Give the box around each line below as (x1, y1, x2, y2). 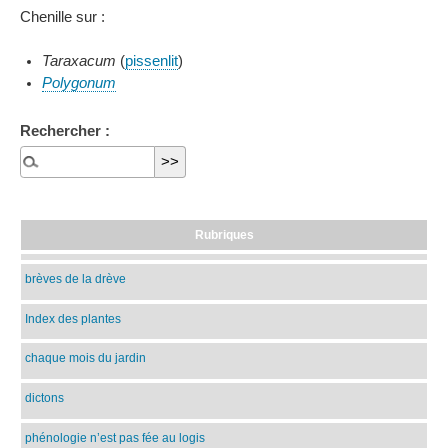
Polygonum (41, 74, 116, 91)
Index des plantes (25, 311, 121, 325)
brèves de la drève (25, 271, 126, 285)
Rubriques (194, 227, 254, 241)
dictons (25, 391, 64, 405)
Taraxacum (41, 52, 116, 69)
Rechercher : (20, 121, 110, 139)
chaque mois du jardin (25, 351, 146, 365)
